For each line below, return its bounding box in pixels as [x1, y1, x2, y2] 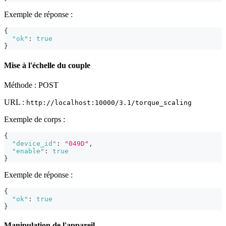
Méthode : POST [4, 81, 59, 90]
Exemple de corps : [4, 115, 65, 124]
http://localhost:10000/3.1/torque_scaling [26, 99, 192, 107]
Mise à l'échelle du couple [4, 61, 90, 70]
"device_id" [12, 140, 56, 148]
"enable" [12, 147, 44, 155]
